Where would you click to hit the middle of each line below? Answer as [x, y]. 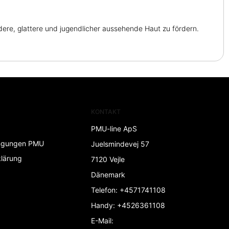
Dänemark [108, 174]
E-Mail [101, 220]
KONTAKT [106, 111]
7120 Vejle [108, 159]
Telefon [103, 190]
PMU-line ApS [114, 128]
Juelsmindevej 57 [120, 144]
